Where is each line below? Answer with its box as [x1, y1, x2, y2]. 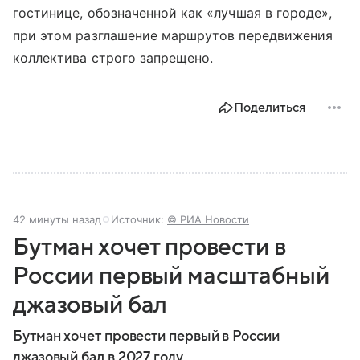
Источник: [111, 213, 167, 227]
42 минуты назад [13, 213, 101, 227]
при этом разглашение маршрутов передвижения [13, 27, 333, 44]
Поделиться [234, 100, 305, 116]
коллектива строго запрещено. [13, 50, 214, 67]
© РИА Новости [167, 213, 249, 227]
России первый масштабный [13, 263, 329, 290]
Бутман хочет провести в [13, 234, 286, 261]
